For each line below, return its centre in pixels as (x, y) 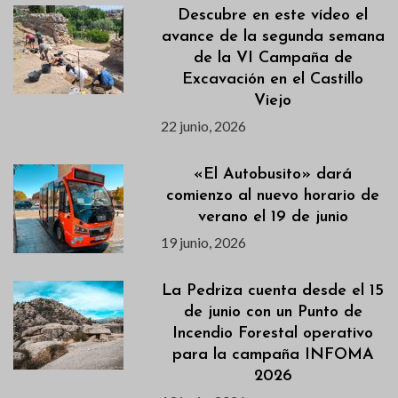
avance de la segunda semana (273, 37)
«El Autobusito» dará (273, 175)
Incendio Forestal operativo (273, 334)
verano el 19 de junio (273, 218)
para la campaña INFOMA (273, 355)
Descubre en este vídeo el (273, 16)
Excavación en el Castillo (273, 80)
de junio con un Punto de (273, 313)
